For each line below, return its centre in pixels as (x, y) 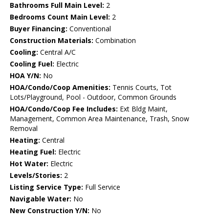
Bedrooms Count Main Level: (60, 17)
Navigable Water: (41, 199)
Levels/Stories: (36, 175)
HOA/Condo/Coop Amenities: (60, 88)
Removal (24, 129)
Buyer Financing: (39, 29)
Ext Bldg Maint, (143, 109)
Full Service (102, 187)
